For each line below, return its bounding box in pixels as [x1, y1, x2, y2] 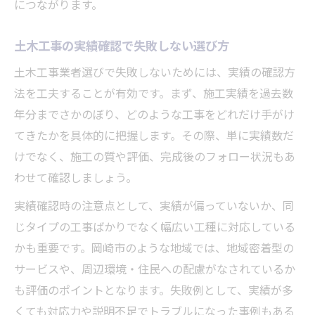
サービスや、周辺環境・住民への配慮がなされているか [14, 261, 295, 281]
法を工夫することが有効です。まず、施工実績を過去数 [14, 85, 293, 105]
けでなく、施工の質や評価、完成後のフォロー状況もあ [14, 148, 295, 168]
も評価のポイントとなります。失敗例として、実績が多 [14, 282, 293, 302]
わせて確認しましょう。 [14, 169, 137, 189]
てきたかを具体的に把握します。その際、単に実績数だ [14, 127, 294, 147]
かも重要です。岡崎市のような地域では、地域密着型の [14, 240, 294, 259]
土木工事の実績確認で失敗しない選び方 [14, 37, 229, 58]
